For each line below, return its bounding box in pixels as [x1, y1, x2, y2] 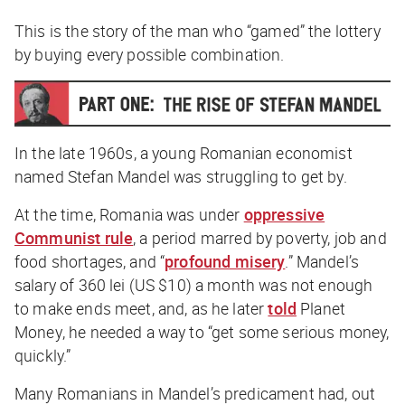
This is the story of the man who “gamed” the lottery [14, 19, 381, 42]
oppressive [243, 203, 325, 226]
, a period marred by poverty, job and [133, 227, 387, 250]
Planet [300, 297, 346, 320]
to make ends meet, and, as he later [14, 297, 268, 320]
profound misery [165, 250, 286, 273]
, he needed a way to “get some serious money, [61, 321, 390, 344]
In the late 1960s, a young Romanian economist [14, 142, 353, 165]
